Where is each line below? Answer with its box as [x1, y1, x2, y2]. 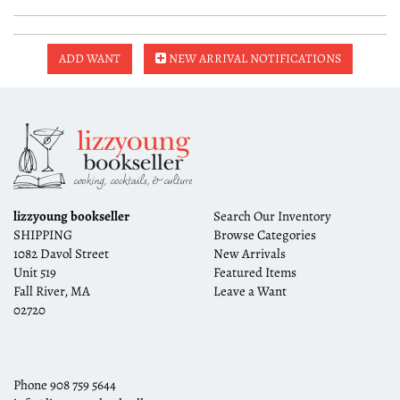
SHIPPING [13, 225, 72, 244]
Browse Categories [213, 225, 316, 244]
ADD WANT [59, 49, 121, 67]
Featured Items [213, 262, 296, 281]
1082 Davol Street [13, 244, 109, 262]
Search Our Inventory [213, 206, 331, 225]
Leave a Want [213, 281, 287, 300]
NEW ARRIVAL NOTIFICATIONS [166, 49, 341, 67]
